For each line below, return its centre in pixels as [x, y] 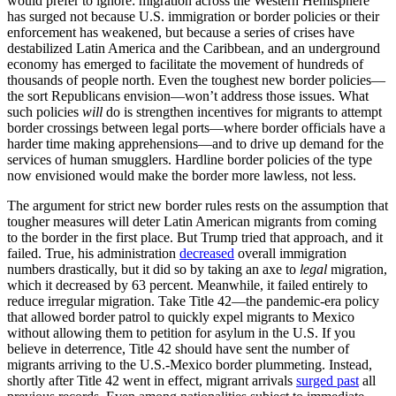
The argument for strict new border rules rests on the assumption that [198, 206]
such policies [45, 112]
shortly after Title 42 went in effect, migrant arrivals [152, 381]
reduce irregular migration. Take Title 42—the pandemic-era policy [193, 301]
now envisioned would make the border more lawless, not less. [182, 176]
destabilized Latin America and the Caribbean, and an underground [194, 49]
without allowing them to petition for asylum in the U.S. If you [181, 333]
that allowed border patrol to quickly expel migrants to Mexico [181, 317]
